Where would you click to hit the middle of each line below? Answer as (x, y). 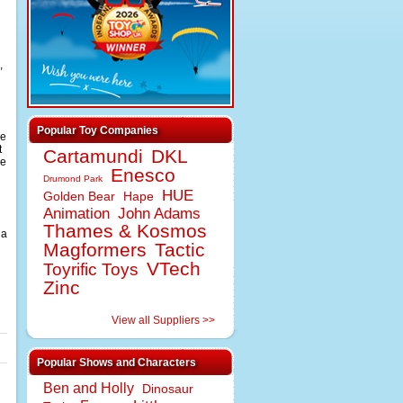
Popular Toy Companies (98, 130)
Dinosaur (168, 389)
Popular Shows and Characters (116, 363)
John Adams (159, 213)
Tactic (180, 250)
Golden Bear (79, 197)
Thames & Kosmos (125, 231)
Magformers (95, 250)
